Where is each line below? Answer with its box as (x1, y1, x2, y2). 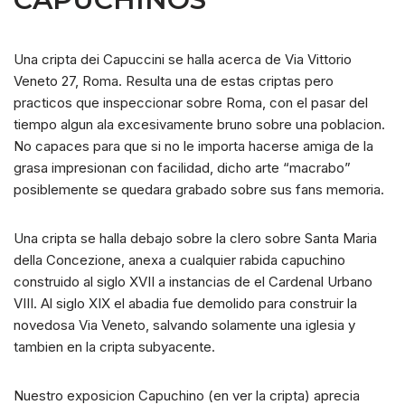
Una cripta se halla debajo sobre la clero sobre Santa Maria (14, 230, 377, 248)
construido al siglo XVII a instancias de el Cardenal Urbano (14, 273, 372, 291)
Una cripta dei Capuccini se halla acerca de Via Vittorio (14, 51, 352, 69)
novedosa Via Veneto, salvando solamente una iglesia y (14, 316, 355, 334)
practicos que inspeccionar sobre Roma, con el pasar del (14, 94, 368, 112)
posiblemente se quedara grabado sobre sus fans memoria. (14, 181, 384, 199)
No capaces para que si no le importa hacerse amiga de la (14, 137, 373, 155)
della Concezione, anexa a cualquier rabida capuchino (14, 251, 345, 269)
